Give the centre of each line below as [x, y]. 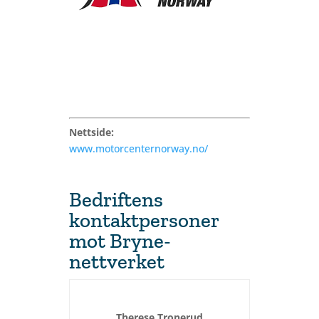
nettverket [116, 261]
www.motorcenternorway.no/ [138, 148]
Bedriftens [116, 199]
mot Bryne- [120, 241]
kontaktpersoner [144, 220]
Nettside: [91, 132]
